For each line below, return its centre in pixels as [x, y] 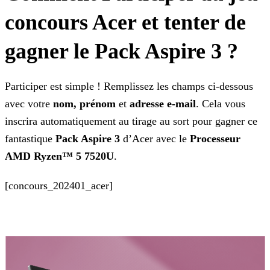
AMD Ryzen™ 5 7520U [59, 156]
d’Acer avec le [155, 139]
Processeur [215, 139]
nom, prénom [84, 104]
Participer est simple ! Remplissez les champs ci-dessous [129, 86]
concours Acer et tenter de [125, 23]
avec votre [29, 104]
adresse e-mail [163, 104]
